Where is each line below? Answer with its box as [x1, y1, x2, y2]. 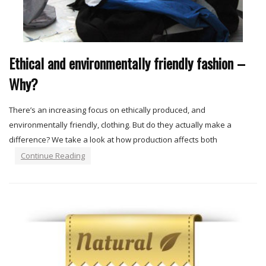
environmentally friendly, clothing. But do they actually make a [9, 119, 232, 131]
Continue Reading [21, 150, 85, 161]
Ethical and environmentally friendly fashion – [9, 52, 245, 74]
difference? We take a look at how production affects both [9, 134, 217, 145]
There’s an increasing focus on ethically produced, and [9, 104, 205, 116]
